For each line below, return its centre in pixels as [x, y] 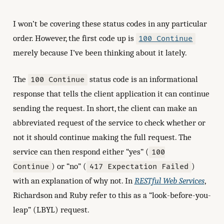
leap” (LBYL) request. [51, 209]
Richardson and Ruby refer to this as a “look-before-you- [112, 195]
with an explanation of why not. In [73, 180]
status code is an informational [143, 79]
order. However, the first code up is [74, 38]
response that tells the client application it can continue [111, 93]
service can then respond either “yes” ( [81, 151]
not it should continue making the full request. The [102, 137]
